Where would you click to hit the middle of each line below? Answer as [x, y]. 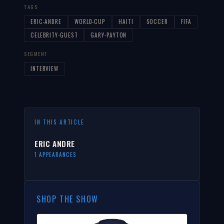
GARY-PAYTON [109, 35]
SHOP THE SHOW [67, 199]
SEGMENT [36, 53]
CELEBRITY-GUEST [54, 35]
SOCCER [157, 21]
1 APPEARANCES [55, 154]
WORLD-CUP [90, 21]
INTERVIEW [45, 68]
